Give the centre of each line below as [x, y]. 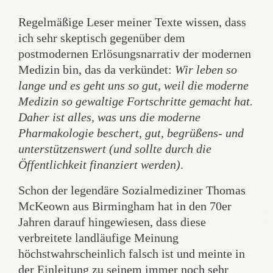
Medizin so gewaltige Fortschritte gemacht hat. [136, 101]
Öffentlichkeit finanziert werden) [99, 165]
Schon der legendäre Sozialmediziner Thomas [132, 190]
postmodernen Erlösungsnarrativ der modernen [135, 54]
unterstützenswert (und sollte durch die [115, 149]
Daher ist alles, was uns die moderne [109, 117]
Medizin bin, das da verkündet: [97, 69]
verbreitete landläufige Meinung [98, 238]
